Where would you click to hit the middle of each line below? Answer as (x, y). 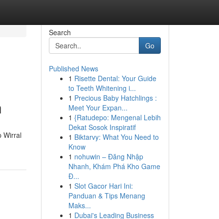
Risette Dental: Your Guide (115, 78)
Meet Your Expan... (98, 108)
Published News (73, 68)
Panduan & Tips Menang (107, 196)
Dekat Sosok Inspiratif (102, 127)
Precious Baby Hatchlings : (115, 98)
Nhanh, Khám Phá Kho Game (114, 166)
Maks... (79, 205)
